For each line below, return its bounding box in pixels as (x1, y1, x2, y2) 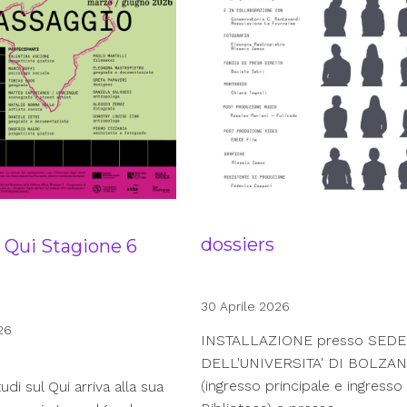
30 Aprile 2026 (201, 299, 291, 314)
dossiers (201, 233, 275, 256)
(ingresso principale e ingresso (201, 377, 403, 395)
